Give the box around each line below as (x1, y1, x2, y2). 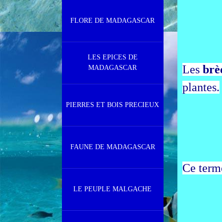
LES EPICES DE (87, 54, 138, 61)
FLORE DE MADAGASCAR (70, 17, 155, 24)
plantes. (182, 81, 220, 94)
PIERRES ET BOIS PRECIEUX (66, 101, 159, 109)
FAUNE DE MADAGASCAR (70, 143, 155, 151)
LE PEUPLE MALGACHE (73, 185, 152, 193)
